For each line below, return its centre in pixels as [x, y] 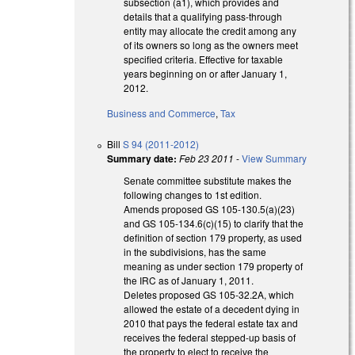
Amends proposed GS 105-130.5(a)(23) [210, 209]
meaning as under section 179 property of [214, 266]
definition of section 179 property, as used [213, 238]
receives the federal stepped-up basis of [210, 338]
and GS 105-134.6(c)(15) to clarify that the [214, 223]
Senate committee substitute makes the [208, 181]
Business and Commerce [162, 113]
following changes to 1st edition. [193, 195]
